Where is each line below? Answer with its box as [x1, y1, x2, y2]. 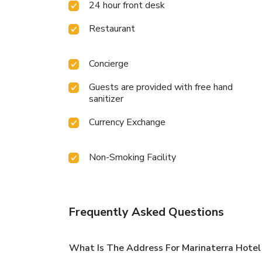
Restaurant [89, 22, 135, 36]
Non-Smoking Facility [89, 151, 176, 164]
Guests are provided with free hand [89, 81, 233, 94]
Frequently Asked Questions [68, 204, 224, 220]
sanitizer [89, 92, 123, 106]
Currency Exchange [89, 116, 166, 129]
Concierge [89, 57, 129, 71]
